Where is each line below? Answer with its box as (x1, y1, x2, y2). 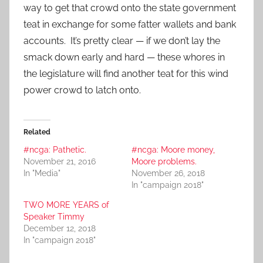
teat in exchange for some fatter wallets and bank (23, 19, 236, 31)
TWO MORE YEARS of (23, 200, 109, 210)
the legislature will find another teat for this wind (23, 68, 228, 80)
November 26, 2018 (131, 168, 205, 178)
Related (23, 128, 50, 137)
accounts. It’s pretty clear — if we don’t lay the (23, 35, 220, 47)
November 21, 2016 (23, 157, 96, 167)
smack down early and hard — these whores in (23, 52, 225, 63)
